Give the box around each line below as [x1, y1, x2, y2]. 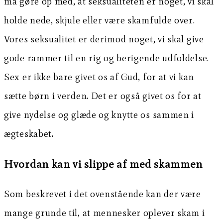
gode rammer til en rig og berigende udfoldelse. [4, 52, 209, 64]
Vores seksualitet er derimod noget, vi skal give [4, 33, 204, 45]
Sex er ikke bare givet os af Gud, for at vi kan [4, 71, 194, 83]
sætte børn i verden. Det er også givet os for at [4, 90, 202, 102]
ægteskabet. [4, 127, 54, 139]
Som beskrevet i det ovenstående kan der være [4, 188, 201, 200]
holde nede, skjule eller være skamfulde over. [4, 14, 195, 26]
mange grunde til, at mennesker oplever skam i [4, 207, 205, 219]
